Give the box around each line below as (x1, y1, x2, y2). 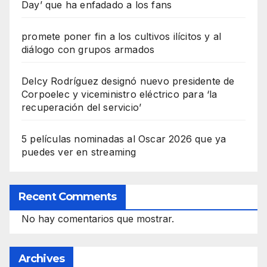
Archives (18, 252, 64, 266)
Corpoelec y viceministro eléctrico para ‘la (21, 88, 218, 100)
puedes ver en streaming (21, 145, 136, 158)
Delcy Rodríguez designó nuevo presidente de (21, 74, 235, 87)
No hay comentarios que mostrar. (21, 213, 174, 225)
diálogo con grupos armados (21, 43, 155, 55)
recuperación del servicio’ (21, 101, 142, 113)
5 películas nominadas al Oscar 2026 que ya (21, 132, 226, 145)
